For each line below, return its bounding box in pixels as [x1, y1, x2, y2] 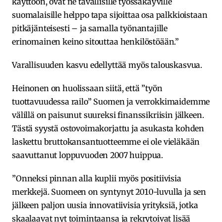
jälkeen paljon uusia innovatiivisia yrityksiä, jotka [12, 200, 198, 211]
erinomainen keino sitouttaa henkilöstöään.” [12, 37, 179, 47]
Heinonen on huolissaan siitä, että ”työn [12, 83, 163, 94]
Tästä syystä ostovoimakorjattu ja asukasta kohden [12, 123, 205, 134]
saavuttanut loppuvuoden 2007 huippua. [12, 150, 164, 161]
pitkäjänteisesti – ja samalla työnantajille [12, 23, 168, 34]
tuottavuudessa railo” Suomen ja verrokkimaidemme [12, 97, 210, 107]
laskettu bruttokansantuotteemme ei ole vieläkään [12, 137, 200, 147]
